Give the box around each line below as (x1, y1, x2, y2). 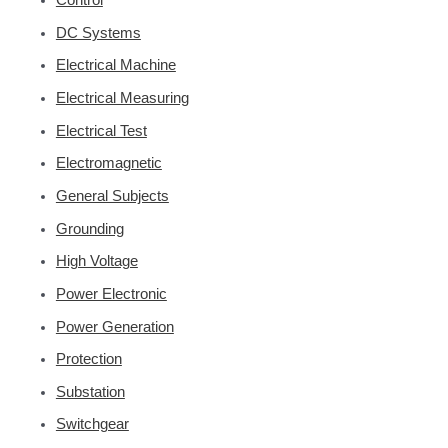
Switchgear (55, 416, 129, 433)
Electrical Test (55, 122, 147, 139)
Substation (55, 383, 125, 400)
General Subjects (55, 187, 169, 204)
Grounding (55, 220, 124, 237)
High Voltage (55, 253, 138, 270)
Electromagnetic (55, 155, 162, 172)
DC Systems (55, 24, 141, 41)
